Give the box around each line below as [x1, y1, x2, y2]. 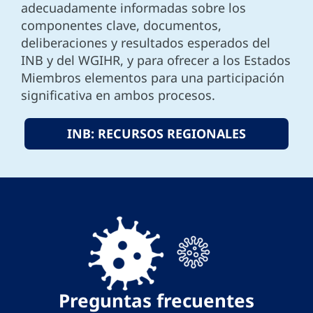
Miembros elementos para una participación [21, 68, 284, 86]
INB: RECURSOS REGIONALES [67, 124, 246, 142]
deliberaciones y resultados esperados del [21, 34, 270, 51]
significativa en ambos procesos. [21, 86, 215, 103]
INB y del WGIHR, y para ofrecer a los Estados [21, 51, 291, 68]
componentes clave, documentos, [21, 16, 221, 34]
